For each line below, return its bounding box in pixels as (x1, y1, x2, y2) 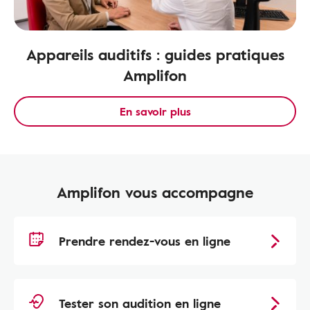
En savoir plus (119, 103, 191, 120)
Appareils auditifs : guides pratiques (26, 43, 284, 66)
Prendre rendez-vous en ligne (59, 232, 230, 250)
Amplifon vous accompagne (57, 181, 253, 203)
